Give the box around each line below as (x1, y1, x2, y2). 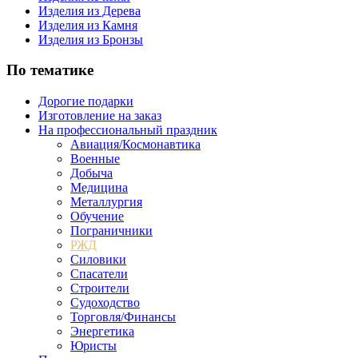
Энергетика (70, 324, 134, 339)
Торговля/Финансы (70, 310, 176, 324)
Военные (70, 152, 120, 166)
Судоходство (70, 296, 140, 310)
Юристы (70, 339, 117, 353)
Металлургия (70, 195, 142, 209)
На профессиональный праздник (38, 123, 217, 137)
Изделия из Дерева (38, 3, 141, 18)
